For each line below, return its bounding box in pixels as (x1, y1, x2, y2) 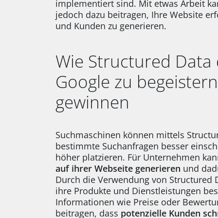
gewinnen (55, 90, 129, 113)
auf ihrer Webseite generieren (55, 162, 181, 174)
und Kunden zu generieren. (55, 19, 166, 32)
